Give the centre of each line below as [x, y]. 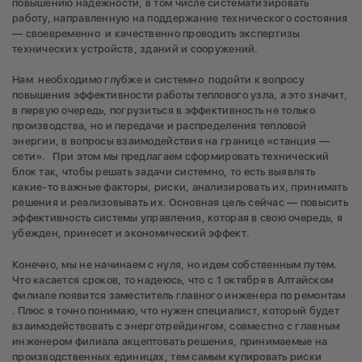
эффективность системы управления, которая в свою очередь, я [177, 218]
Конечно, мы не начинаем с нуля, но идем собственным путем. [175, 264]
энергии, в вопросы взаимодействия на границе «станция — [171, 141]
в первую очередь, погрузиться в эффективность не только [164, 111]
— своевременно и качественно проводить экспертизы [156, 33]
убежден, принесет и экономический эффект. [131, 234]
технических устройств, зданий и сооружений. [136, 48]
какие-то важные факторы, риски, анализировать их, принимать [180, 187]
